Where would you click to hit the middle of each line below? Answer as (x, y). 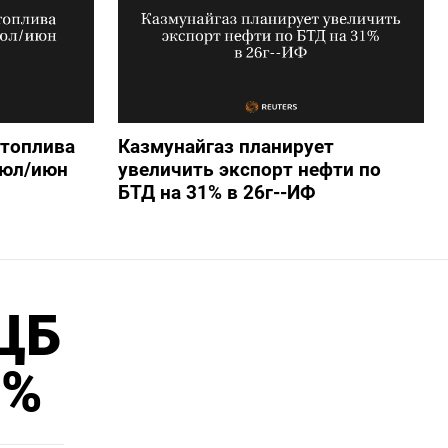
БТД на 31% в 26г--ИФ (216, 193)
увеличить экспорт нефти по (249, 170)
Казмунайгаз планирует (225, 147)
